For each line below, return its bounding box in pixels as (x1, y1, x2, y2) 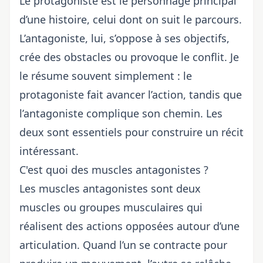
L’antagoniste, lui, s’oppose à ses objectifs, (19, 31, 230, 45)
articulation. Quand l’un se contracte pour (19, 237, 227, 252)
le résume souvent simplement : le (19, 68, 192, 83)
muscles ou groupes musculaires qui (19, 200, 203, 214)
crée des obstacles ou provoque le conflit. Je (19, 49, 239, 64)
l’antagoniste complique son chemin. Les (19, 106, 222, 120)
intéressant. (19, 143, 79, 158)
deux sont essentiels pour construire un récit (19, 124, 244, 139)
